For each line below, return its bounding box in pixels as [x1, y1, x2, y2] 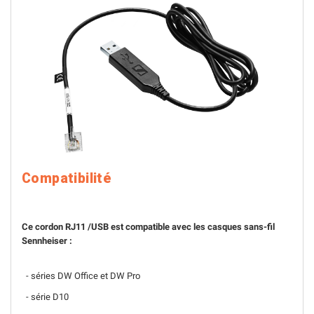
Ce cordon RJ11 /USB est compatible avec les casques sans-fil [22, 221, 275, 232]
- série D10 [22, 292, 69, 302]
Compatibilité [22, 170, 112, 186]
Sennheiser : [22, 235, 72, 246]
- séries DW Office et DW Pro [22, 271, 140, 281]
